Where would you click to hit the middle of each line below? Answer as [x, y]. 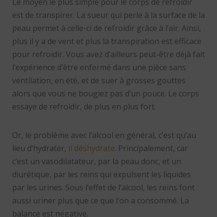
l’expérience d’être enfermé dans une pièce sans [99, 68]
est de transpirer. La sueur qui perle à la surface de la [108, 15]
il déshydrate [91, 148]
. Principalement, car [151, 148]
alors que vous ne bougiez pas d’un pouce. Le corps [105, 94]
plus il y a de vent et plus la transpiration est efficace [107, 41]
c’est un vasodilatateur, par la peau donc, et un [96, 162]
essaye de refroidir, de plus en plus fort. [84, 107]
